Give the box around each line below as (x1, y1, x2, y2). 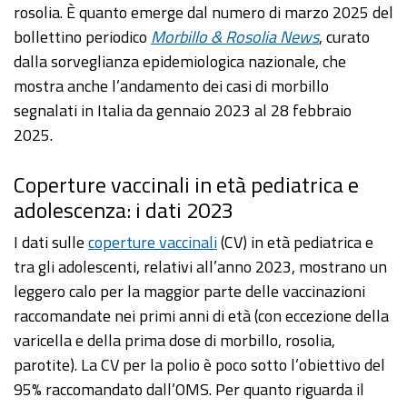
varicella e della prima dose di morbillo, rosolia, (14, 328, 335, 353)
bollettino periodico (14, 25, 151, 50)
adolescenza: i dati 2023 (14, 194, 233, 227)
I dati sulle (14, 230, 88, 255)
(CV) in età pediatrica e (217, 230, 373, 255)
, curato (319, 25, 370, 50)
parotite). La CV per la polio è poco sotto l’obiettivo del (14, 352, 385, 378)
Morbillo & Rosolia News (151, 25, 319, 50)
